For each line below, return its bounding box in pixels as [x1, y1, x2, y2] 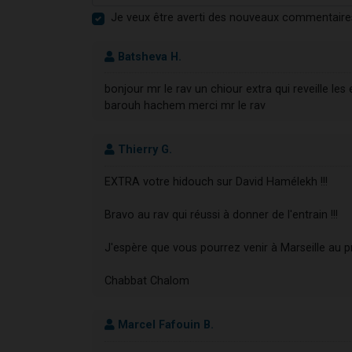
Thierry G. [115, 142, 172, 156]
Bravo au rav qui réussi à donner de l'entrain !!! [104, 208, 338, 222]
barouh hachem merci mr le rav [104, 98, 266, 112]
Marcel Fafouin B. [115, 318, 214, 332]
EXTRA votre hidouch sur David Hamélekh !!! [104, 175, 328, 189]
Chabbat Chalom [104, 274, 189, 288]
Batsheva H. [115, 49, 181, 64]
